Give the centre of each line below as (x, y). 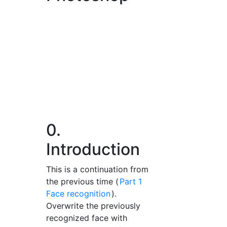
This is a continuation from (98, 169)
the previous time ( (83, 181)
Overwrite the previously (93, 206)
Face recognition (79, 194)
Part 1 (131, 181)
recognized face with (87, 218)
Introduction (93, 149)
